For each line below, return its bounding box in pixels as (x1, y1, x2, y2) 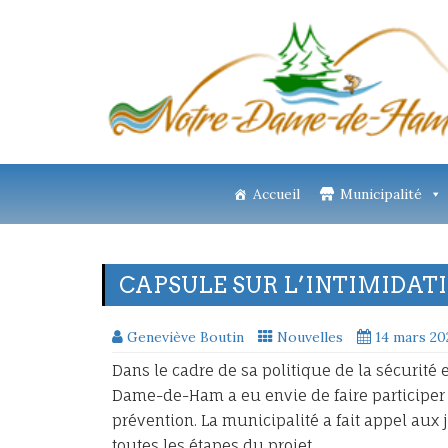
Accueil (252, 185, 300, 203)
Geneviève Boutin (127, 328, 244, 346)
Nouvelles (277, 328, 343, 346)
